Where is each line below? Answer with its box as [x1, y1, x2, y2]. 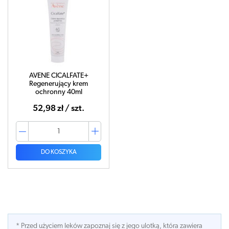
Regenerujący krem [29, 80, 88, 88]
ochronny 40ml [35, 88, 82, 96]
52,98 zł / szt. [33, 104, 84, 113]
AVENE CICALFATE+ [29, 72, 88, 80]
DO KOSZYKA [40, 149, 77, 155]
